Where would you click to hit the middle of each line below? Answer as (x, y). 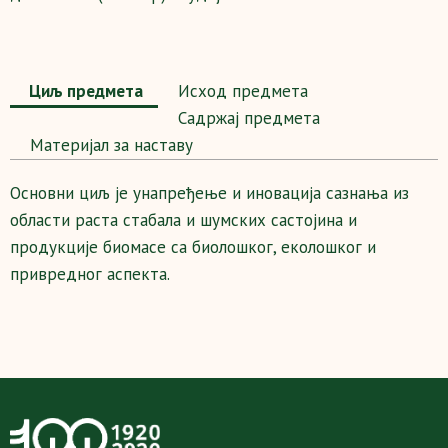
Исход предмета (240, 91)
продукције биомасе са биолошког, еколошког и (193, 247)
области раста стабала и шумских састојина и (183, 220)
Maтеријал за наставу (109, 145)
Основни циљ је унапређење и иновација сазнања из (209, 193)
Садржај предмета (246, 118)
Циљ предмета (84, 91)
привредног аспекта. (90, 274)
